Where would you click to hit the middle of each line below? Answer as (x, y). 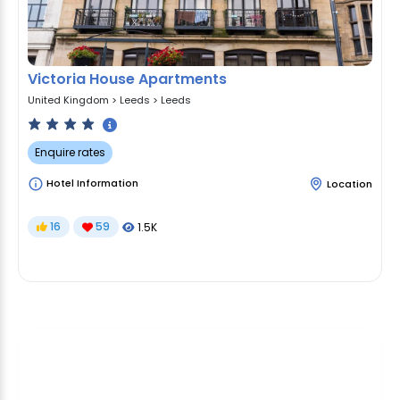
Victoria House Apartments (127, 79)
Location (350, 183)
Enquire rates (70, 152)
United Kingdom (68, 100)
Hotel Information (91, 183)
